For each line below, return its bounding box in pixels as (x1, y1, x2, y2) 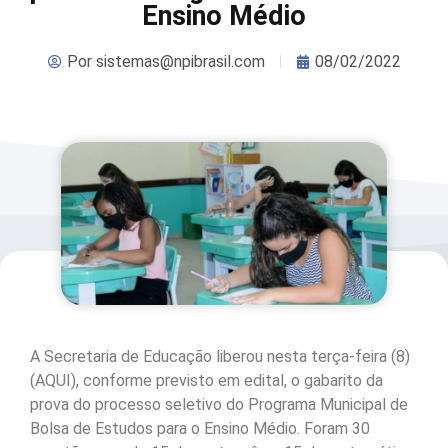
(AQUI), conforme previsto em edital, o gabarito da (30, 371, 383, 391)
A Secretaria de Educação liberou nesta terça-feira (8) (30, 347, 410, 367)
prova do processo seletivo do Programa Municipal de (30, 395, 408, 415)
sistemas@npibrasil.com (91, 51, 265, 71)
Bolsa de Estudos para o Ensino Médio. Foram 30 (30, 419, 370, 439)
